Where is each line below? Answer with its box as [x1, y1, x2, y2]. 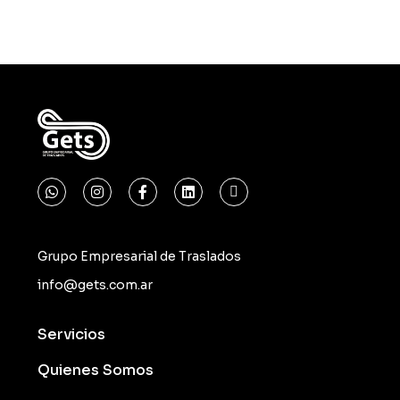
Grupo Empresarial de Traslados [37, 247, 242, 264]
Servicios [37, 324, 106, 344]
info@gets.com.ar [37, 276, 154, 293]
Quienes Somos [37, 360, 154, 379]
